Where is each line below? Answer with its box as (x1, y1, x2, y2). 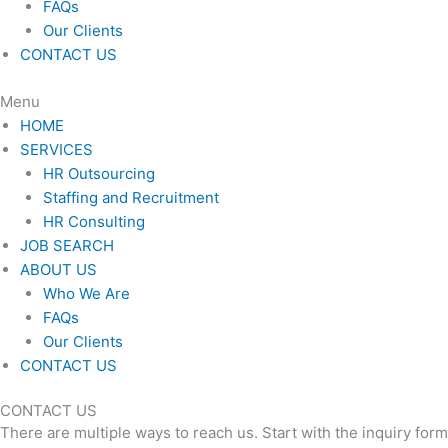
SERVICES (20, 139, 93, 159)
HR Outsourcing (42, 163, 155, 183)
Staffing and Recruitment (42, 187, 219, 207)
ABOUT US (20, 259, 97, 279)
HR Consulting (42, 211, 145, 231)
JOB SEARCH (20, 235, 114, 255)
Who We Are (42, 283, 130, 303)
